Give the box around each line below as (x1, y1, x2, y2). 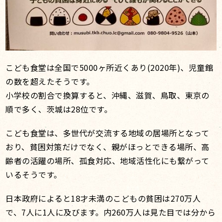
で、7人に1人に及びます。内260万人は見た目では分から (5, 206, 216, 219)
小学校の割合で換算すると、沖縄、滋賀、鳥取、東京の (5, 89, 210, 102)
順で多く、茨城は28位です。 (5, 103, 112, 115)
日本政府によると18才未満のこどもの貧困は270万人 (5, 192, 201, 205)
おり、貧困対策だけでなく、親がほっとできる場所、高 (5, 141, 210, 153)
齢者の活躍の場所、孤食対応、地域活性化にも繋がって (5, 155, 210, 167)
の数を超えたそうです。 (5, 75, 95, 88)
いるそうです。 (5, 168, 62, 181)
